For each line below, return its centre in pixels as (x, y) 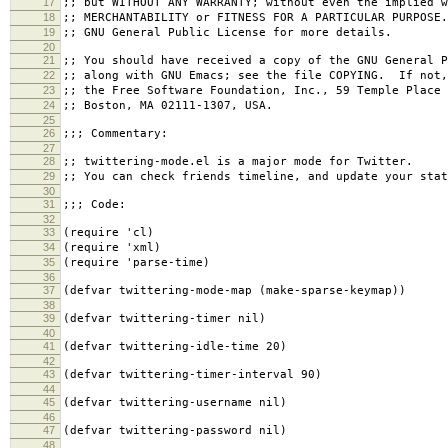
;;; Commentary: (115, 134)
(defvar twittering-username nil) (175, 403)
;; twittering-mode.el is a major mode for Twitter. (238, 162)
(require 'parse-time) (136, 263)
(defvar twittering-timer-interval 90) (192, 375)
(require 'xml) (112, 248)
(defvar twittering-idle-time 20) (175, 347)
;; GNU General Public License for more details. (227, 33)
